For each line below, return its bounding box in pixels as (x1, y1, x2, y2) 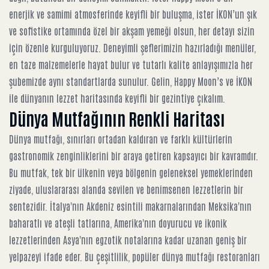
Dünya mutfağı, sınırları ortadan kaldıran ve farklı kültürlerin (9, 133, 232, 145)
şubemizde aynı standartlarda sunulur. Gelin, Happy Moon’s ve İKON (9, 75, 252, 87)
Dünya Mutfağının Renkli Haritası (9, 107, 225, 129)
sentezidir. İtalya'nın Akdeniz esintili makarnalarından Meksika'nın (9, 200, 252, 212)
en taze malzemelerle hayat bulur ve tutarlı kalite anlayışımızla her (9, 58, 253, 70)
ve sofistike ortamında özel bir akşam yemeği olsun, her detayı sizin (9, 25, 255, 37)
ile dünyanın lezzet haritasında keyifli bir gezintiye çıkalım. (9, 92, 225, 104)
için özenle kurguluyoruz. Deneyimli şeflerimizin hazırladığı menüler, (9, 41, 256, 53)
